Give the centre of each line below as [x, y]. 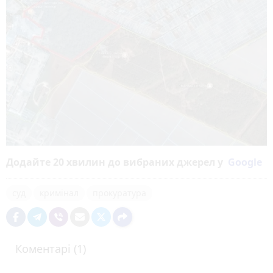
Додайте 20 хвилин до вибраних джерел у [117, 162]
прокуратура [119, 193]
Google [245, 162]
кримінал [59, 193]
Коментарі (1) [51, 249]
